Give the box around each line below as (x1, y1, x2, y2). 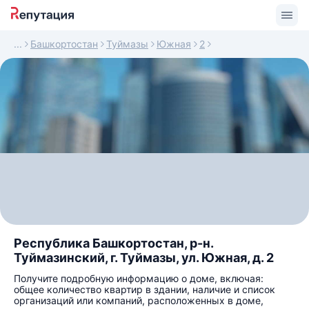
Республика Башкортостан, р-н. (14, 236, 213, 250)
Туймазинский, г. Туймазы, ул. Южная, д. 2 (14, 250, 274, 265)
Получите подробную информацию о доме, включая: (14, 272, 263, 284)
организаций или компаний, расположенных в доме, (14, 295, 263, 306)
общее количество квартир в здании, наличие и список (14, 283, 275, 295)
